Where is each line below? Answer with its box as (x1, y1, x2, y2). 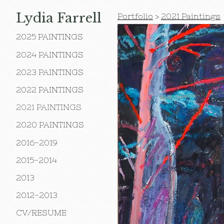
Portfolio (117, 11, 153, 20)
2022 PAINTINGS (16, 84, 83, 94)
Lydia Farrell (16, 10, 101, 26)
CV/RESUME (16, 208, 66, 217)
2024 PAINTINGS (16, 49, 83, 59)
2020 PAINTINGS (16, 120, 84, 129)
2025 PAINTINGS (16, 32, 83, 41)
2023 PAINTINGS (16, 67, 83, 76)
